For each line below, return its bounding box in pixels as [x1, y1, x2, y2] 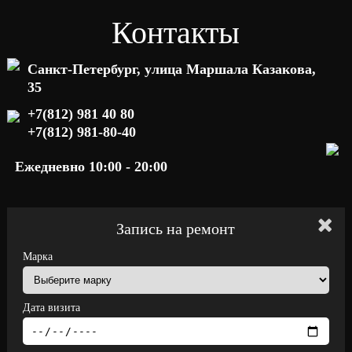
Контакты [112, 15, 240, 50]
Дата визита [22, 302, 80, 313]
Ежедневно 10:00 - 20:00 [14, 159, 167, 174]
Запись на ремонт [116, 220, 236, 237]
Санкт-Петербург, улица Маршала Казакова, [27, 61, 316, 77]
